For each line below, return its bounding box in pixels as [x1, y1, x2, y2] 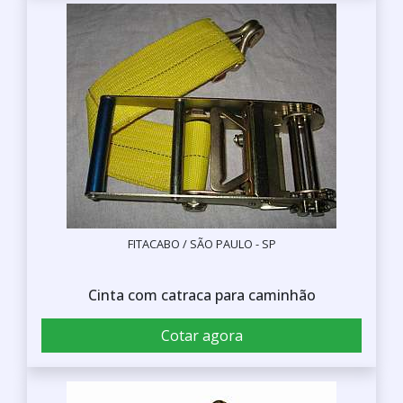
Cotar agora [160, 325, 243, 345]
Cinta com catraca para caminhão [87, 284, 316, 305]
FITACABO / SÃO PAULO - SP [127, 235, 276, 252]
